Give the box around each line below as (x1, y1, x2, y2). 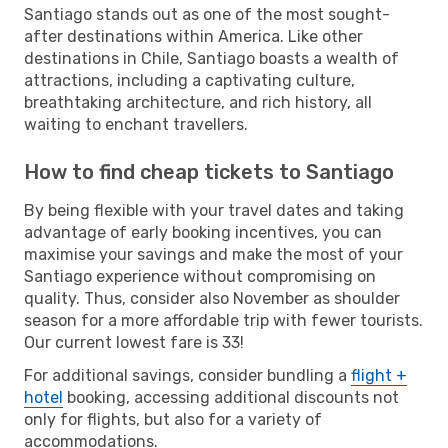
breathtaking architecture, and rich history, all (24, 92, 372, 112)
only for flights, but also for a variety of (24, 409, 322, 429)
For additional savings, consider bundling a (24, 365, 351, 385)
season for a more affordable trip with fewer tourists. (24, 310, 423, 330)
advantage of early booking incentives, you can (24, 222, 382, 242)
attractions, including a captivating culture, (24, 70, 355, 90)
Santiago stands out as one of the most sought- (24, 4, 390, 24)
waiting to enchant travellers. (24, 114, 248, 134)
